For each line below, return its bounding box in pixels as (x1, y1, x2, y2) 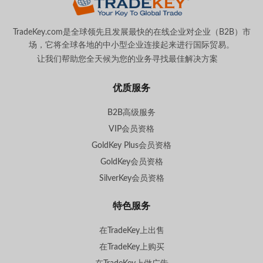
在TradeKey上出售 (99, 227, 164, 235)
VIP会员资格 (109, 125, 154, 134)
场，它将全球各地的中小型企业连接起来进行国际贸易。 (29, 41, 234, 50)
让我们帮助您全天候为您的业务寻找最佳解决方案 (37, 55, 218, 64)
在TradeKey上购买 (99, 243, 164, 252)
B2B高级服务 (107, 109, 156, 117)
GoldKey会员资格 (100, 158, 163, 167)
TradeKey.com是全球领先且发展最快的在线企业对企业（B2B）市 (12, 28, 251, 37)
